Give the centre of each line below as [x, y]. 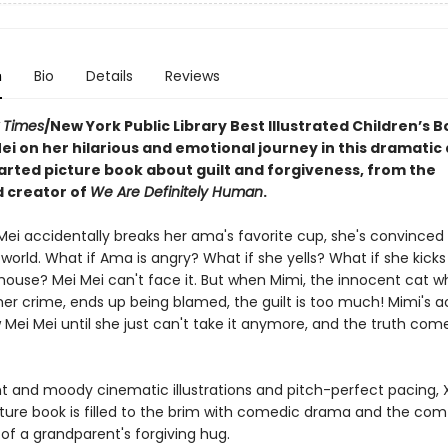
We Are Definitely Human [176, 192]
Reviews [192, 76]
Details [109, 76]
